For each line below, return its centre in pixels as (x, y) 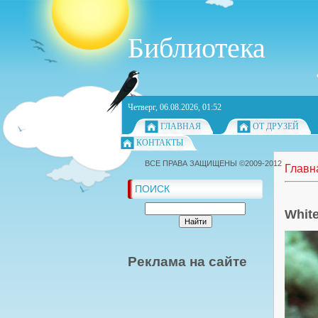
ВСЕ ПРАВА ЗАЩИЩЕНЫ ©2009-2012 (213, 163)
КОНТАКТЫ (160, 143)
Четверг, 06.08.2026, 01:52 (175, 107)
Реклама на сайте (187, 261)
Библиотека (197, 48)
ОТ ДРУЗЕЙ (276, 126)
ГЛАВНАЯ (181, 126)
